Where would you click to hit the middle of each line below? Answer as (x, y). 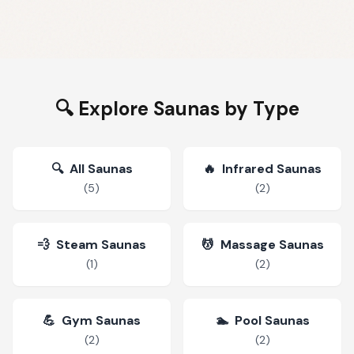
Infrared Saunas (272, 169)
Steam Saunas (101, 245)
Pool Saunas (272, 320)
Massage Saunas (272, 245)
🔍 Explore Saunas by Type (177, 109)
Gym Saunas (101, 320)
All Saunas (101, 169)
